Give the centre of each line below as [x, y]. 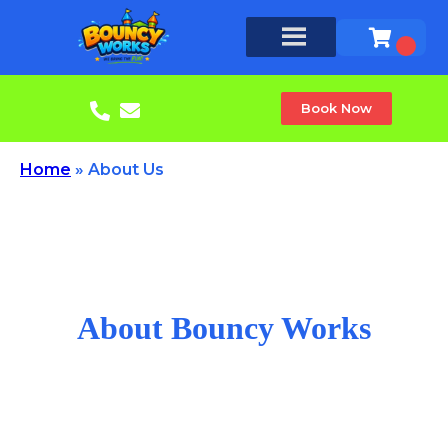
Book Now [336, 107]
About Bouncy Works [224, 328]
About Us [126, 169]
